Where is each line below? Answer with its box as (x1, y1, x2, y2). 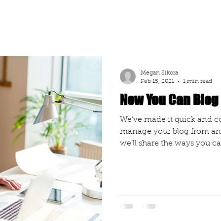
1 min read (183, 78, 212, 84)
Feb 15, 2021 (141, 78, 174, 84)
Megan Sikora (141, 70, 178, 76)
